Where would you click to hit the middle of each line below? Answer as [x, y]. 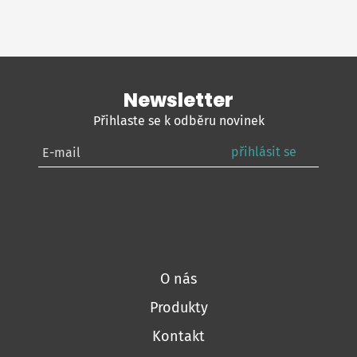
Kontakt [178, 337]
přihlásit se [264, 151]
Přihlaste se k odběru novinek [178, 121]
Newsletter [178, 100]
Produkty [178, 308]
